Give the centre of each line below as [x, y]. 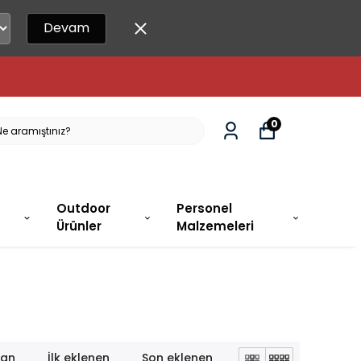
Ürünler [79, 226]
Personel [205, 209]
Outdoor [83, 209]
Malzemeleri [216, 226]
